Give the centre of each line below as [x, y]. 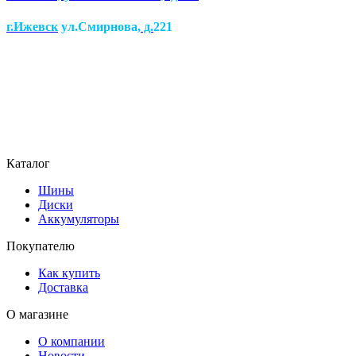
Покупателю [41, 246]
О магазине [37, 314]
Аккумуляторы [79, 219]
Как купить [69, 273]
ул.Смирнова [98, 26]
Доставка [63, 287]
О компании [72, 341]
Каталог [28, 163]
